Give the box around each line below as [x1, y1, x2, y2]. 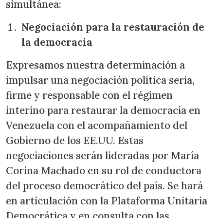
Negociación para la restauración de [21, 20, 204, 34]
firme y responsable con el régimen [6, 89, 173, 102]
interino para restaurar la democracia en [6, 104, 200, 117]
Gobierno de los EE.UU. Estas [6, 134, 144, 147]
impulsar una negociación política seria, [6, 73, 195, 87]
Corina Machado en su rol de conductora [6, 164, 201, 177]
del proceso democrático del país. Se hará [6, 179, 203, 192]
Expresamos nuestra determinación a [6, 58, 185, 72]
